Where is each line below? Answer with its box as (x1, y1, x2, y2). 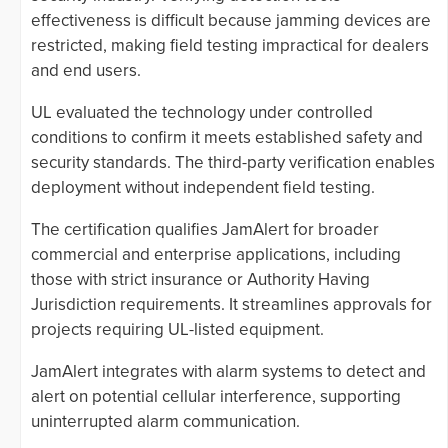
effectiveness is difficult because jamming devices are (31, 10, 431, 32)
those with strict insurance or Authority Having (31, 269, 370, 291)
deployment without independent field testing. (31, 177, 375, 199)
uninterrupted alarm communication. (31, 411, 300, 433)
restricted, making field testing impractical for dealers (31, 35, 429, 57)
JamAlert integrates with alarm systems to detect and (31, 361, 426, 383)
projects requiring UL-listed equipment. (31, 319, 324, 341)
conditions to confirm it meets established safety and (31, 127, 423, 149)
